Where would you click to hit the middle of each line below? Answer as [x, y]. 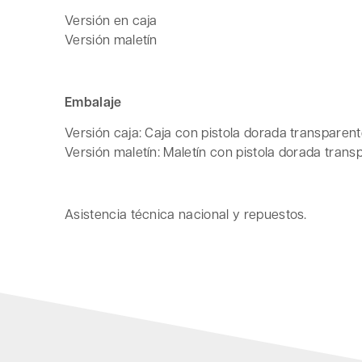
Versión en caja [111, 19]
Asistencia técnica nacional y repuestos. [186, 213]
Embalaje [93, 101]
